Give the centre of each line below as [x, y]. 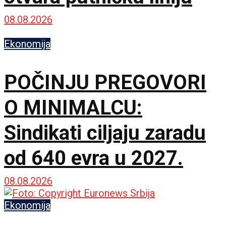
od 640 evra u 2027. [94, 158]
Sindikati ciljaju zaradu [105, 133]
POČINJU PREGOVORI [105, 83]
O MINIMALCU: [73, 108]
